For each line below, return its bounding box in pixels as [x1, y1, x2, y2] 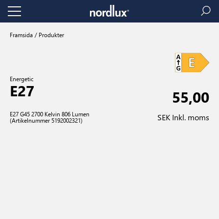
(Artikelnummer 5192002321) [10, 116, 83, 124]
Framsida [10, 31, 33, 39]
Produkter [37, 31, 64, 39]
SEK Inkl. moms [157, 111, 209, 122]
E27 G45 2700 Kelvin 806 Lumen [10, 110, 89, 118]
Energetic [10, 75, 34, 83]
